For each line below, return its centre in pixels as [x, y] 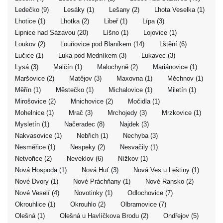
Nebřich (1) [92, 136]
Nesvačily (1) [139, 147]
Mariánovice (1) [175, 67]
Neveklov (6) [85, 159]
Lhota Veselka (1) [179, 10]
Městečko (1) [75, 90]
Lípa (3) [153, 21]
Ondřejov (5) [181, 216]
